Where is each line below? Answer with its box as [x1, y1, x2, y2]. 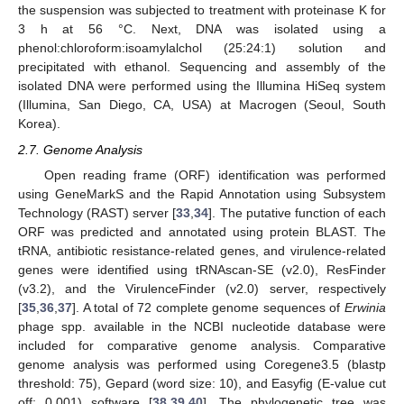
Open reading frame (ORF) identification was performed [43, 167, 386, 182]
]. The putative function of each [208, 205, 386, 220]
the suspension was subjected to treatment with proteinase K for [18, 3, 386, 18]
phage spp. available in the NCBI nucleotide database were [18, 318, 386, 334]
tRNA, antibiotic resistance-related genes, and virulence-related [18, 243, 386, 258]
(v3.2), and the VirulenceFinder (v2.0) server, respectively [18, 280, 386, 296]
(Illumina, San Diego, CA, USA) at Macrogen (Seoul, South [18, 97, 386, 113]
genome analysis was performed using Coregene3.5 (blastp [18, 356, 386, 372]
